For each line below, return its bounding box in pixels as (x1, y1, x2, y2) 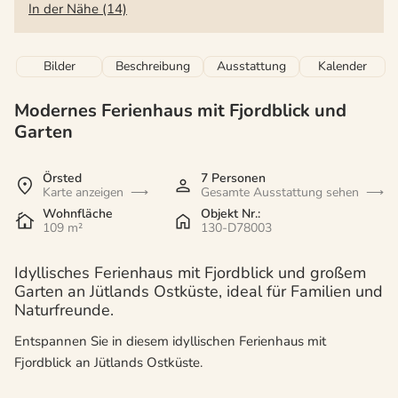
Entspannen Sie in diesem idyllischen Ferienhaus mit (14, 332, 326, 351)
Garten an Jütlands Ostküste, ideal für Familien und (14, 281, 383, 303)
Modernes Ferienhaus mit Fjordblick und (14, 99, 346, 123)
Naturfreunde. (14, 299, 114, 322)
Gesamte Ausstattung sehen (201, 184, 359, 202)
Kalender (318, 58, 367, 76)
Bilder (43, 58, 76, 76)
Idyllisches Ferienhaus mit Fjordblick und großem (14, 262, 366, 284)
